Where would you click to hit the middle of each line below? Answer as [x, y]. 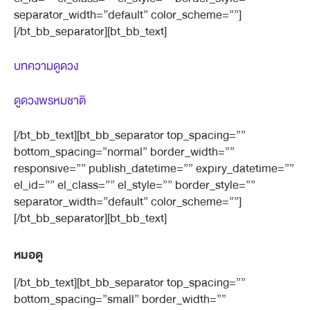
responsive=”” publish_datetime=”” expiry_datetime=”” [154, 168]
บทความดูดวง [46, 66]
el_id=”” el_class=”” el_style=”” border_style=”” [135, 185]
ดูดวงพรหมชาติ [50, 101]
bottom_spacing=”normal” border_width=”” [124, 152]
